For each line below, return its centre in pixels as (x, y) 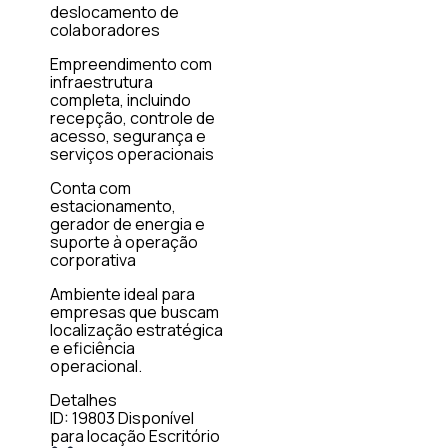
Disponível (156, 417)
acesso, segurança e (128, 135)
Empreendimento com (131, 63)
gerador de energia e (127, 223)
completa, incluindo (120, 99)
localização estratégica (136, 329)
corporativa (93, 259)
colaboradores (105, 29)
